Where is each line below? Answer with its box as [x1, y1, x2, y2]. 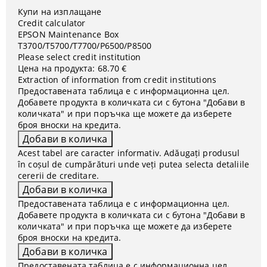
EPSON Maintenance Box [18, 29, 119, 40]
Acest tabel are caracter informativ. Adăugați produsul [18, 147, 240, 159]
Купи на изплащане [18, 6, 102, 17]
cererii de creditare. [18, 170, 99, 181]
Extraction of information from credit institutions [18, 74, 216, 85]
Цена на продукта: [18, 63, 95, 74]
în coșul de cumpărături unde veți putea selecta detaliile [18, 159, 249, 170]
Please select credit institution [18, 51, 141, 63]
